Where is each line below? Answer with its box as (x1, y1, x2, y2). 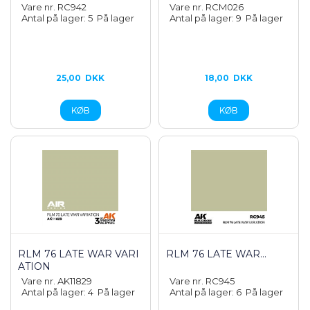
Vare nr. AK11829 (21, 275, 92, 286)
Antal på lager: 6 (170, 286, 246, 298)
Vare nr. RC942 (21, 1, 86, 12)
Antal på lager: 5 (21, 12, 97, 24)
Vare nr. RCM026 (170, 1, 244, 12)
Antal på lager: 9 (170, 12, 246, 24)
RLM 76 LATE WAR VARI (18, 248, 139, 260)
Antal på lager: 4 (21, 286, 98, 298)
